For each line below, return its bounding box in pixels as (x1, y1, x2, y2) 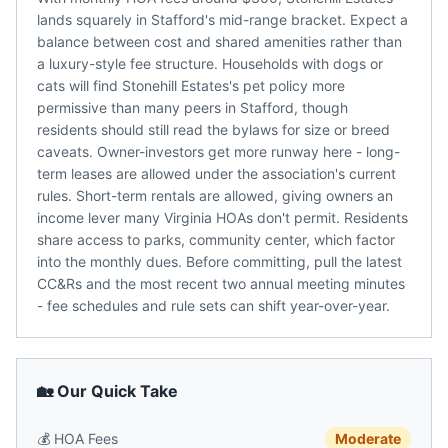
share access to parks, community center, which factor (37, 231, 395, 248)
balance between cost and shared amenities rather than (37, 33, 402, 50)
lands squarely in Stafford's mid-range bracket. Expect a (37, 11, 408, 28)
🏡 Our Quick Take (37, 381, 178, 401)
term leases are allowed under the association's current (37, 165, 396, 182)
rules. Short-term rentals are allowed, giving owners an (37, 187, 393, 204)
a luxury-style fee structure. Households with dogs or (37, 55, 383, 72)
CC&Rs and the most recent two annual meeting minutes (37, 275, 405, 292)
